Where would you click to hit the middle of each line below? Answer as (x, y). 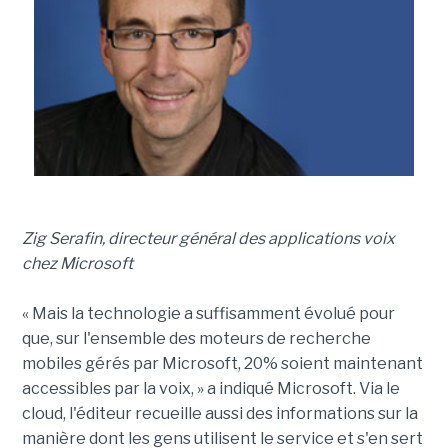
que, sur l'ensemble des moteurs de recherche (196, 338)
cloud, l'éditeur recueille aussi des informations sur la (219, 413)
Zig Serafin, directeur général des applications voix (208, 238)
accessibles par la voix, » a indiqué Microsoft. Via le (210, 388)
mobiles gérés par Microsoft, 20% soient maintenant (222, 363)
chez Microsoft (77, 263)
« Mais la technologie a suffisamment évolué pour (208, 313)
